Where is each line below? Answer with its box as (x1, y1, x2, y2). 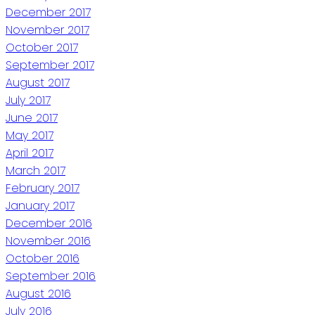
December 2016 (6, 214, 92, 231)
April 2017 (6, 144, 53, 161)
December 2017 (6, 4, 91, 20)
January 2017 (6, 197, 75, 214)
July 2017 (6, 91, 51, 108)
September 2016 (6, 267, 96, 284)
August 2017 (6, 74, 70, 91)
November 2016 (6, 232, 91, 249)
